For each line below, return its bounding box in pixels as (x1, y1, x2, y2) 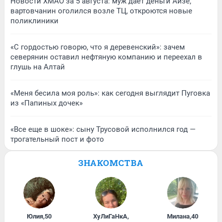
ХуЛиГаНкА (93, 212, 127, 220)
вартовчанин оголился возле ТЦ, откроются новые (10, 6, 192, 15)
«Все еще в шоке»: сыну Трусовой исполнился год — (10, 124, 196, 134)
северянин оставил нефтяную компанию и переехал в (10, 52, 202, 61)
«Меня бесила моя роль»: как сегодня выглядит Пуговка (10, 88, 210, 98)
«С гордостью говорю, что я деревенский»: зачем (10, 42, 185, 52)
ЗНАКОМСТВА (78, 157, 144, 168)
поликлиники (10, 16, 58, 25)
